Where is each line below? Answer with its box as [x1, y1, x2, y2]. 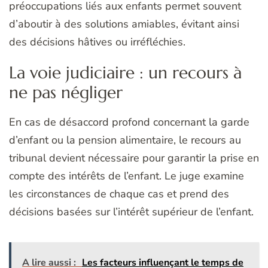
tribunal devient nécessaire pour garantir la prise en [9, 151, 259, 166]
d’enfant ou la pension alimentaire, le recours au [9, 133, 241, 148]
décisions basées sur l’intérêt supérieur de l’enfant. [9, 205, 254, 220]
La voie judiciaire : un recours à [9, 62, 242, 83]
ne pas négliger [9, 81, 123, 103]
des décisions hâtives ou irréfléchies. [9, 34, 185, 49]
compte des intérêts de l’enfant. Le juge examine [9, 169, 244, 184]
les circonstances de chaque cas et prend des [9, 187, 229, 202]
